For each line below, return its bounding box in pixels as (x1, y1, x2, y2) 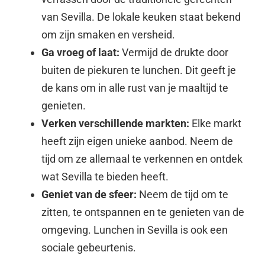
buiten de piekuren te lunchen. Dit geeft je (41, 63, 236, 76)
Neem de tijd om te (137, 188, 228, 201)
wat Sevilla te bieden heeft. (41, 170, 169, 183)
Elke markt (189, 117, 241, 130)
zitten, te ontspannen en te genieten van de (41, 205, 244, 218)
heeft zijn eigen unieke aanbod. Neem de (41, 134, 233, 147)
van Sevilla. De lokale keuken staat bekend (41, 10, 241, 23)
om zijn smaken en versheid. (41, 28, 175, 41)
